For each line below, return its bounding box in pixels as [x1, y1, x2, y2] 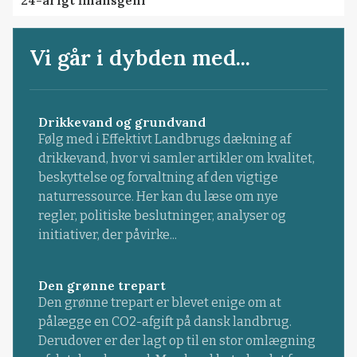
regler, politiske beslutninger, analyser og [37, 208, 286, 224]
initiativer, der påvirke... [37, 227, 177, 243]
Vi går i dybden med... [29, 44, 251, 72]
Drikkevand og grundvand [37, 114, 206, 131]
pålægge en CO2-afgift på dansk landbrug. [37, 314, 292, 330]
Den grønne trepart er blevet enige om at [37, 295, 281, 311]
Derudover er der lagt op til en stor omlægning [37, 333, 316, 349]
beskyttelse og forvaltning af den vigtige [37, 170, 278, 186]
